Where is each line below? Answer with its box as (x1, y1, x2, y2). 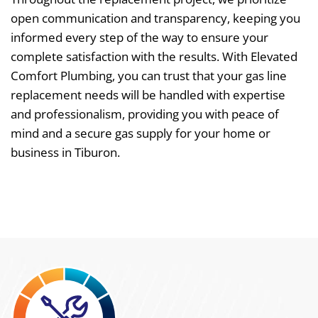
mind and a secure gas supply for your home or (11, 124, 270, 141)
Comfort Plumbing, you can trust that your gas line (11, 67, 287, 84)
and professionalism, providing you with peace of (11, 105, 279, 122)
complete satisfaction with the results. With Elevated (11, 48, 297, 65)
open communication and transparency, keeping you (11, 9, 300, 26)
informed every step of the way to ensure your (11, 28, 268, 45)
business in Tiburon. (11, 143, 120, 160)
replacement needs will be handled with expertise (11, 86, 285, 103)
